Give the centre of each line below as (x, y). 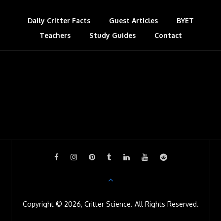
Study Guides (112, 36)
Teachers (55, 36)
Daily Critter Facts (59, 21)
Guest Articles (133, 21)
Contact (168, 36)
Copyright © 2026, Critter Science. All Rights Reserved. (110, 204)
